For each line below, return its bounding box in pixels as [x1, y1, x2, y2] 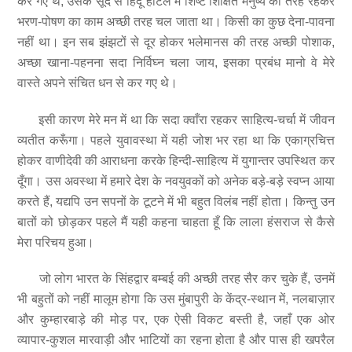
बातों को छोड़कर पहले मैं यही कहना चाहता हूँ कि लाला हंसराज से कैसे [17, 214, 335, 229]
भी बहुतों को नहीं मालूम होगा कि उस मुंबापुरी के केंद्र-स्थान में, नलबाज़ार [17, 292, 335, 306]
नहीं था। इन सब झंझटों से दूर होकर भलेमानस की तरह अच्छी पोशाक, [17, 35, 335, 49]
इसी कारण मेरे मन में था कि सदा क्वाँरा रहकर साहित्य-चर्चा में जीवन [17, 112, 335, 126]
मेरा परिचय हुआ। [17, 235, 95, 249]
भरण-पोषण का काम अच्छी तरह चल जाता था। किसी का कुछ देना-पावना [17, 14, 335, 28]
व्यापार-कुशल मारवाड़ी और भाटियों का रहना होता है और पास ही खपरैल [17, 333, 335, 347]
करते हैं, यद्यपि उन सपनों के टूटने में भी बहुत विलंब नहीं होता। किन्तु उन [17, 194, 335, 208]
